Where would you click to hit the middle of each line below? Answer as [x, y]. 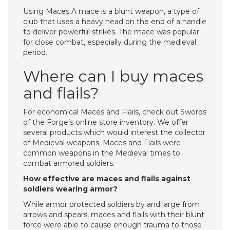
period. [35, 52]
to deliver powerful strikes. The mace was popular [111, 32]
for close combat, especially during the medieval [110, 42]
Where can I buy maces [113, 76]
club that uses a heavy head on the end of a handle [115, 22]
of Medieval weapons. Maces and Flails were [102, 143]
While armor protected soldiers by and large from [111, 204]
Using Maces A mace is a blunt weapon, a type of [111, 11]
